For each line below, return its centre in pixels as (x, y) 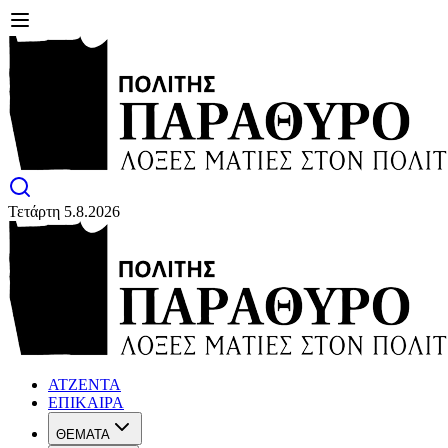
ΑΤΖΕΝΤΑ (84, 384)
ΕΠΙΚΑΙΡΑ (86, 402)
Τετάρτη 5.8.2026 (64, 211)
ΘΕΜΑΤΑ (83, 434)
